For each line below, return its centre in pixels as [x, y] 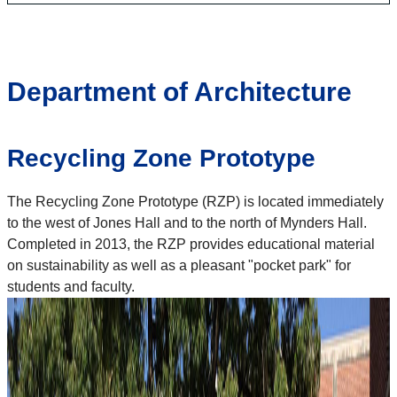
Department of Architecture [179, 92]
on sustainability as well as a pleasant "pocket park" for [179, 266]
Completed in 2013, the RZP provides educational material [191, 245]
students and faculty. [74, 287]
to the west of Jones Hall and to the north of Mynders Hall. [189, 223]
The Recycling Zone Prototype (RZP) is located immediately [195, 202]
